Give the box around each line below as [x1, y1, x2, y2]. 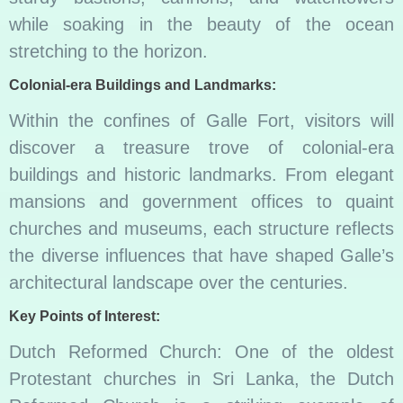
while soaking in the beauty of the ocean [9, 13, 394, 34]
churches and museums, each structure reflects [9, 219, 394, 239]
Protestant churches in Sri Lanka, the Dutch [9, 369, 394, 390]
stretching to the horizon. [9, 40, 208, 61]
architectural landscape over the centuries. [9, 273, 348, 293]
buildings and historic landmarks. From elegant [9, 165, 394, 185]
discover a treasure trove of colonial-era [9, 138, 394, 158]
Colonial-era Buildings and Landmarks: [9, 77, 276, 94]
